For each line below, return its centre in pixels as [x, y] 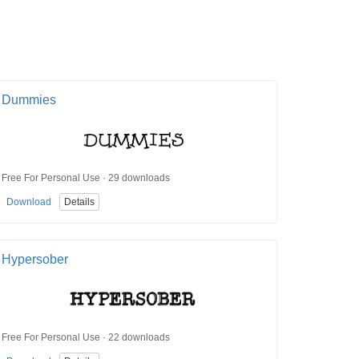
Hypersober [35, 260]
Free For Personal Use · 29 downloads [86, 177]
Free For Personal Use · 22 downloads [86, 337]
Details [79, 202]
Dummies [29, 100]
